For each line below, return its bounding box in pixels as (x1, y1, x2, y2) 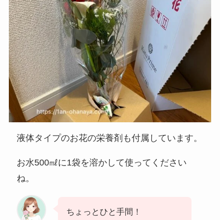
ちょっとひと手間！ (66, 207, 142, 217)
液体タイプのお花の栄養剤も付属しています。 (17, 133, 203, 143)
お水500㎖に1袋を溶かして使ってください (17, 157, 187, 167)
